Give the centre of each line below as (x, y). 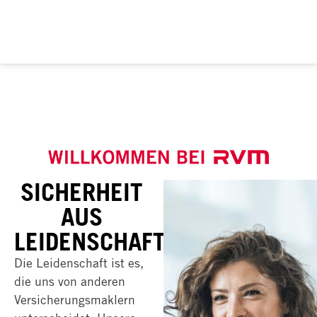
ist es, (126, 263)
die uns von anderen (70, 281)
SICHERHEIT (81, 191)
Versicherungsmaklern (75, 299)
